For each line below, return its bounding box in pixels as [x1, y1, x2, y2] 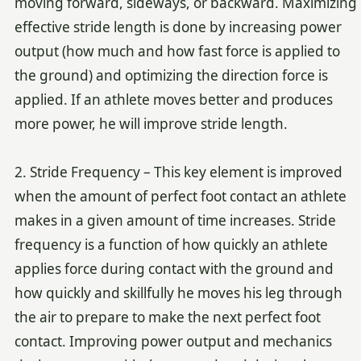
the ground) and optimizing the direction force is [14, 65, 328, 85]
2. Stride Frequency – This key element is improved [14, 162, 342, 181]
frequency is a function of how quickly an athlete [14, 234, 328, 254]
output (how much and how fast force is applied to [14, 41, 340, 60]
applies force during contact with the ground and [14, 259, 334, 278]
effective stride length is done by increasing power [14, 17, 342, 36]
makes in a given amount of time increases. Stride [14, 210, 336, 230]
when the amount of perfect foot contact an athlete [14, 186, 346, 205]
